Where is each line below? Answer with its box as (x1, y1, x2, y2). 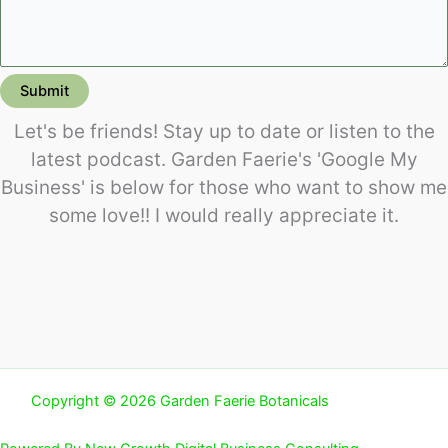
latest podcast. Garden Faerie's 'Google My (30, 148, 418, 172)
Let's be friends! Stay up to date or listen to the (13, 120, 435, 144)
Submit (20, 82, 69, 101)
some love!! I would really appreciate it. (49, 204, 399, 228)
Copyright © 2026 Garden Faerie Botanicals (30, 391, 329, 410)
